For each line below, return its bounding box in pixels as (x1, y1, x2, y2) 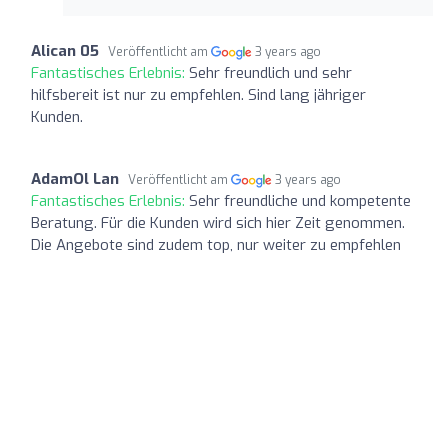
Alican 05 (31, 40, 99, 61)
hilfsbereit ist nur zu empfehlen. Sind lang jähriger (31, 84, 366, 105)
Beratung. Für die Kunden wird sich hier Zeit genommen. (31, 212, 405, 233)
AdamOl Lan (31, 168, 119, 189)
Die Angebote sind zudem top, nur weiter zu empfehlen (31, 234, 401, 255)
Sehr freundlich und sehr (189, 62, 352, 83)
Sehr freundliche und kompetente (189, 190, 411, 211)
